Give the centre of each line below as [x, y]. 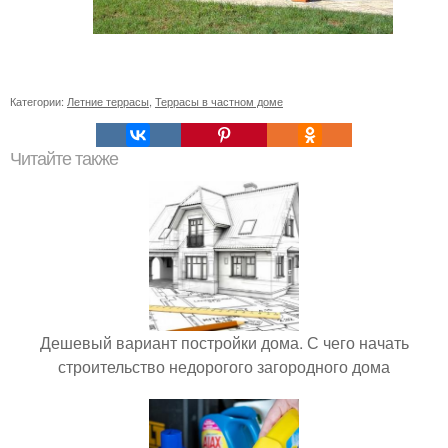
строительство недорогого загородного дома [224, 366]
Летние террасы [108, 100]
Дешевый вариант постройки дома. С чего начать [224, 342]
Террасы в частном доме [219, 100]
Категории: [38, 100]
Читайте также [64, 158]
